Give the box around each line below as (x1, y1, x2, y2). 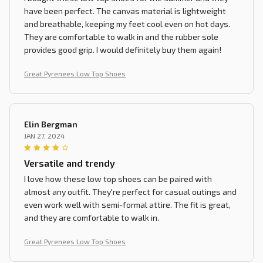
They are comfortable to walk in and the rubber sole (24, 31, 218, 42)
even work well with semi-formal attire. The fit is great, (24, 199, 231, 210)
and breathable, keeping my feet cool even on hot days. (24, 18, 230, 29)
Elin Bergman (24, 119, 77, 129)
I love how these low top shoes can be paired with (24, 173, 212, 184)
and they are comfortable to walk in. (24, 212, 159, 222)
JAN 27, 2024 (24, 131, 65, 140)
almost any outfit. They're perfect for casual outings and (24, 186, 237, 197)
